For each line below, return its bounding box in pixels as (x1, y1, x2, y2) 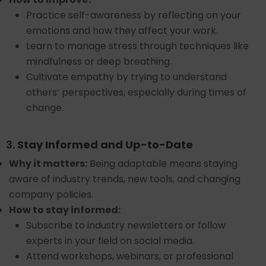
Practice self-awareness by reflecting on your (26, 8, 241, 22)
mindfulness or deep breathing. (26, 55, 172, 68)
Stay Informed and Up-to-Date (17, 137, 193, 152)
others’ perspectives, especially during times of (26, 85, 246, 99)
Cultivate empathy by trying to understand (26, 70, 227, 84)
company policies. (9, 188, 93, 201)
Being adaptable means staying (87, 157, 237, 170)
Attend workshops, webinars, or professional (26, 249, 233, 263)
